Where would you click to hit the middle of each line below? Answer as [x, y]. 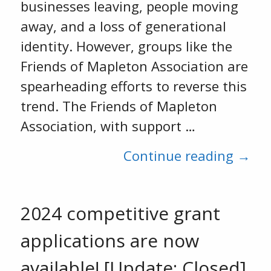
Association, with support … [108, 126]
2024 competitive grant [120, 213]
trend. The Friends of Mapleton [119, 106]
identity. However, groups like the [126, 46]
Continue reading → [187, 155]
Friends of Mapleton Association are [134, 66]
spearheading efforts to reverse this [133, 86]
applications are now [109, 240]
